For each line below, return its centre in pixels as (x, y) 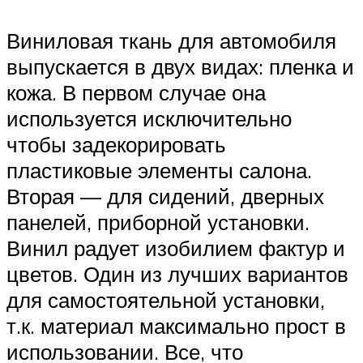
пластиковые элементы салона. (159, 171)
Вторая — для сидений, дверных (165, 196)
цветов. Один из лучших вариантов (177, 274)
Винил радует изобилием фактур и (176, 248)
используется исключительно (149, 119)
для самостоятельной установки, (166, 300)
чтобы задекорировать (116, 145)
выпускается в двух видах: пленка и (180, 67)
